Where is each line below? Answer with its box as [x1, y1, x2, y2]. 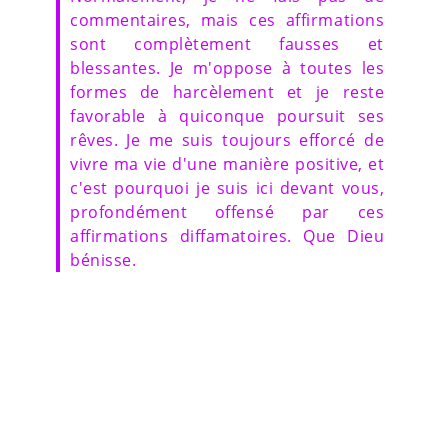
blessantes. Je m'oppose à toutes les [70, 56, 384, 79]
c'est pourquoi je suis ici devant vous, [70, 176, 384, 199]
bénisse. [70, 248, 136, 271]
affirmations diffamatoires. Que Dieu [70, 224, 384, 247]
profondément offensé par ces [70, 200, 384, 223]
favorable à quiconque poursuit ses [70, 104, 384, 127]
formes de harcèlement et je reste [70, 80, 384, 103]
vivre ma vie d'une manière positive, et [70, 152, 384, 175]
